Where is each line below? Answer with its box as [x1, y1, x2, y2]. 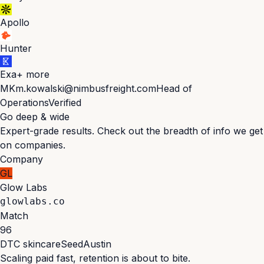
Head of [156, 82, 192, 94]
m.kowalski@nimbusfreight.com [15, 82, 156, 94]
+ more [16, 68, 49, 80]
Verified [48, 96, 81, 108]
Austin [83, 237, 111, 250]
